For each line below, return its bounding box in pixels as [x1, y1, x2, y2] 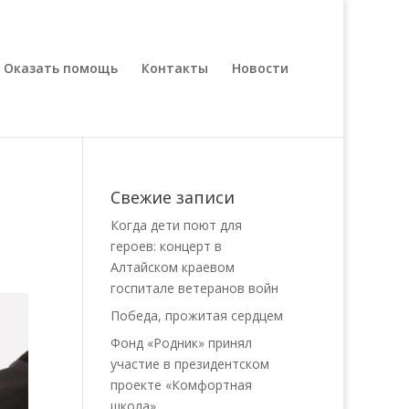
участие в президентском [110, 355, 269, 372]
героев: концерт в [110, 237, 222, 255]
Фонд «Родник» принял [110, 334, 252, 351]
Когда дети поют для [110, 216, 242, 234]
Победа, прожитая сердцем [110, 307, 283, 324]
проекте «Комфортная [110, 376, 252, 393]
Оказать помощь [4, 59, 118, 77]
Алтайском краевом [110, 258, 235, 276]
